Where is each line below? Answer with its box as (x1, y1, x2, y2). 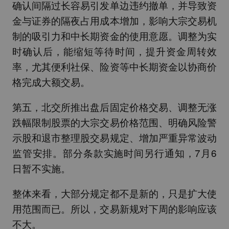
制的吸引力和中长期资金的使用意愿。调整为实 (12, 29, 217, 43)
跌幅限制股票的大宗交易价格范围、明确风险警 (12, 115, 217, 129)
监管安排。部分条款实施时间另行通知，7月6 (12, 146, 217, 160)
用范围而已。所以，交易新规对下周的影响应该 (12, 201, 217, 216)
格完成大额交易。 (12, 75, 90, 89)
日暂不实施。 (12, 161, 71, 175)
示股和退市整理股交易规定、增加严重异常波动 (12, 130, 217, 145)
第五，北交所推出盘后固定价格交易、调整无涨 (12, 100, 217, 114)
